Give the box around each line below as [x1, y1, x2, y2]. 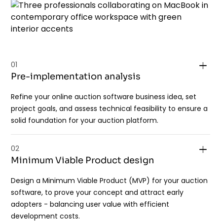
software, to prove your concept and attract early [11, 187, 184, 198]
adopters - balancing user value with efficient [11, 199, 170, 210]
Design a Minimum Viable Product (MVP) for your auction [11, 176, 208, 186]
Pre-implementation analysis [11, 71, 141, 82]
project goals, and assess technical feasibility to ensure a [11, 104, 208, 114]
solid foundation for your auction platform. [11, 115, 159, 126]
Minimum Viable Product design [11, 155, 155, 166]
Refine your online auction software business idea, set [11, 92, 197, 102]
